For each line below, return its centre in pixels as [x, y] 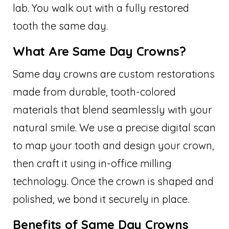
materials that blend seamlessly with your [112, 109]
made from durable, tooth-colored [94, 91]
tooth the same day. [60, 26]
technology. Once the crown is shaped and [113, 181]
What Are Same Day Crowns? [99, 51]
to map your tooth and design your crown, [113, 145]
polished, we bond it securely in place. [101, 199]
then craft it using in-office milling [92, 163]
